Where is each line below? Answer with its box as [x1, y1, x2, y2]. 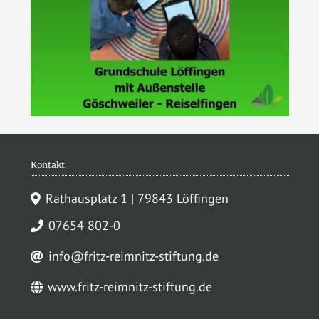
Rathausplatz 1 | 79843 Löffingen [45, 190, 229, 207]
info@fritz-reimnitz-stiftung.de [48, 248, 219, 265]
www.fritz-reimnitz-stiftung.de [47, 278, 212, 296]
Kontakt [30, 159, 65, 171]
